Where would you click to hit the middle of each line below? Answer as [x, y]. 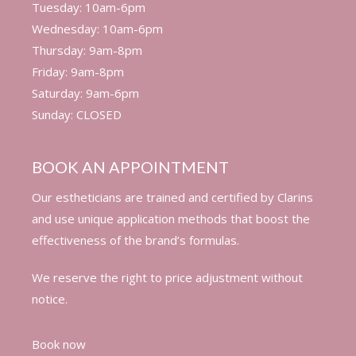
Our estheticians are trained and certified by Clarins [172, 197]
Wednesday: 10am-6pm [97, 29]
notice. [49, 299]
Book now [58, 344]
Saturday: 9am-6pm [85, 93]
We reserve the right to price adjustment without [167, 277]
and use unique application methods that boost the [170, 219]
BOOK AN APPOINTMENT [130, 167]
